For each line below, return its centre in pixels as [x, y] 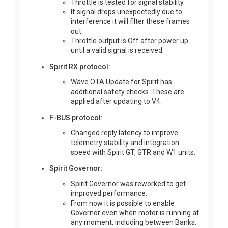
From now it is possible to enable [123, 203]
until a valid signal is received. [117, 51]
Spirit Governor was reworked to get [128, 183]
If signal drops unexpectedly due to [126, 12]
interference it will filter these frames [130, 22]
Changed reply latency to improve [124, 133]
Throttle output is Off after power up [130, 41]
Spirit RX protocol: [80, 67]
